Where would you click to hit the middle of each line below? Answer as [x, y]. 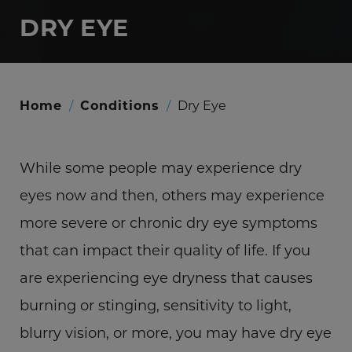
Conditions [120, 105]
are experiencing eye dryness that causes [166, 277]
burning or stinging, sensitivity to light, [156, 305]
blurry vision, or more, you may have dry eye [176, 332]
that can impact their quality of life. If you [165, 250]
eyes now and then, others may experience [172, 195]
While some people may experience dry [161, 167]
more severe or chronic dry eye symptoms [169, 222]
